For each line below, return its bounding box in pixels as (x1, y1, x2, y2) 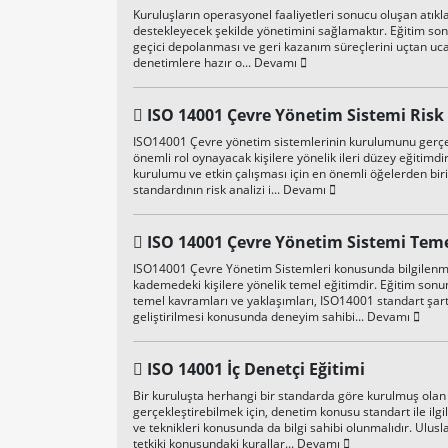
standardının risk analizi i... (133, 181, 283, 198)
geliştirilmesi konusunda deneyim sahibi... (133, 308, 367, 325)
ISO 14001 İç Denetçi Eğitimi (147, 358, 365, 380)
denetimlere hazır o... (133, 54, 254, 71)
